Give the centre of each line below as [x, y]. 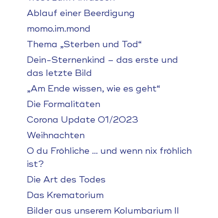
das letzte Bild [59, 73]
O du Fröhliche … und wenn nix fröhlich [109, 151]
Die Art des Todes [66, 180]
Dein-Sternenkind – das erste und [102, 60]
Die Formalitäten [63, 104]
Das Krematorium [65, 195]
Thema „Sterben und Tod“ [84, 44]
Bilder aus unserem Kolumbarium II [103, 211]
